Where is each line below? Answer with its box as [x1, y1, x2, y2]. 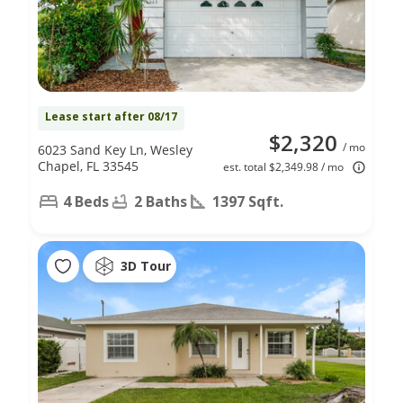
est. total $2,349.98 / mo [223, 158, 344, 175]
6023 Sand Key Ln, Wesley [38, 140, 193, 158]
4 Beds [63, 191, 109, 211]
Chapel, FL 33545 [38, 157, 139, 175]
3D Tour [121, 257, 171, 275]
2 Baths [134, 191, 187, 211]
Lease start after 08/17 [45, 108, 177, 124]
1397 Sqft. [212, 191, 283, 211]
